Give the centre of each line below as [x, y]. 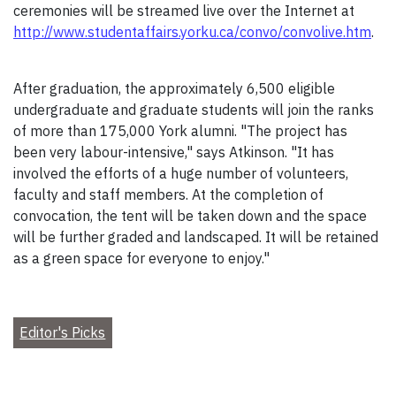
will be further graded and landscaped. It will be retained [196, 237]
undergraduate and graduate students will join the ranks [194, 110]
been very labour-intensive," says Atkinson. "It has [174, 152]
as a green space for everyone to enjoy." [141, 259]
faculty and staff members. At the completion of [168, 195]
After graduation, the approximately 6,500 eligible [174, 89]
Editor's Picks [63, 333]
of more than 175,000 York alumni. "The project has [180, 131]
